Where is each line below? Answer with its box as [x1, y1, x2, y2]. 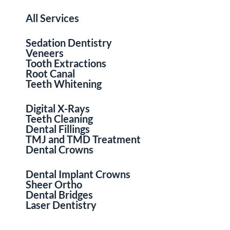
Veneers [26, 46, 64, 59]
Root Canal [26, 67, 75, 80]
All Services [26, 11, 79, 24]
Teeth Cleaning [26, 112, 93, 125]
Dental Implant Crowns [26, 167, 130, 180]
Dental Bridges [26, 188, 93, 201]
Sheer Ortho [26, 178, 82, 190]
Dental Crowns [26, 143, 93, 156]
